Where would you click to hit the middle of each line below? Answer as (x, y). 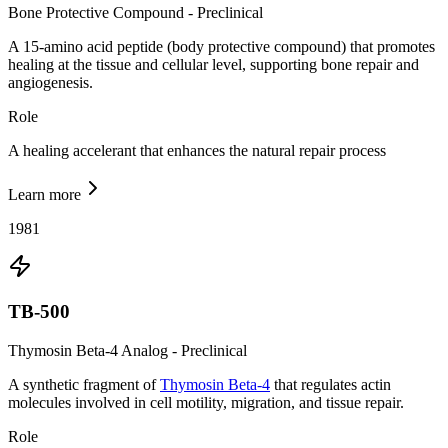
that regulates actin (330, 384)
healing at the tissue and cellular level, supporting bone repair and (213, 65)
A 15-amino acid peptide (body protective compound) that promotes (221, 47)
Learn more (44, 195)
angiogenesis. (50, 83)
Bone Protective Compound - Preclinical (135, 13)
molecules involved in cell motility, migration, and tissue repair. (206, 402)
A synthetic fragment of (84, 384)
